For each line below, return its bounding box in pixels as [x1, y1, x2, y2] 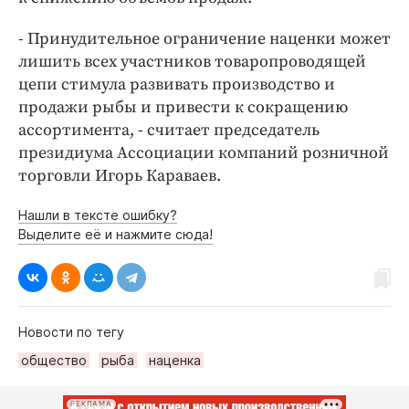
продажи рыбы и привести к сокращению [18, 96, 348, 118]
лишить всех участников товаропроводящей [18, 50, 366, 72]
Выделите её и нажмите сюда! [18, 225, 213, 242]
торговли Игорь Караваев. [18, 164, 221, 186]
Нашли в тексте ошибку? [18, 206, 177, 223]
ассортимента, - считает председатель [18, 119, 320, 141]
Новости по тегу [18, 323, 124, 340]
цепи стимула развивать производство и [18, 73, 335, 95]
